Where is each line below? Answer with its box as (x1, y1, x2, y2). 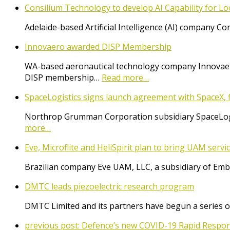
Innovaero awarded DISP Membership (25, 41, 171, 52)
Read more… (102, 71, 149, 83)
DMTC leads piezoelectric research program (25, 180, 194, 192)
